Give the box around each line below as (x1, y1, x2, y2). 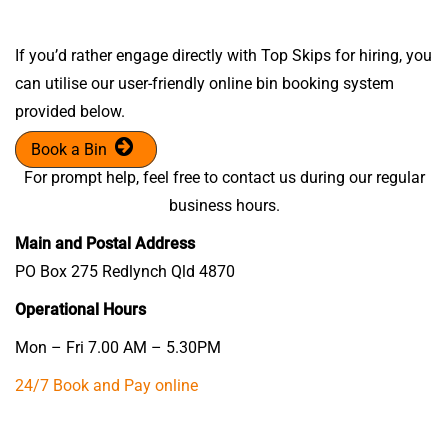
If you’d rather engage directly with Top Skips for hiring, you (15, 45, 432, 65)
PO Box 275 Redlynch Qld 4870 (15, 261, 235, 281)
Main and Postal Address (15, 233, 195, 253)
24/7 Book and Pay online (15, 375, 198, 395)
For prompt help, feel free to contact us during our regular (23, 167, 425, 187)
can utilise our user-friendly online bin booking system (15, 73, 394, 93)
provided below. (15, 101, 125, 121)
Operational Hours (15, 299, 146, 319)
